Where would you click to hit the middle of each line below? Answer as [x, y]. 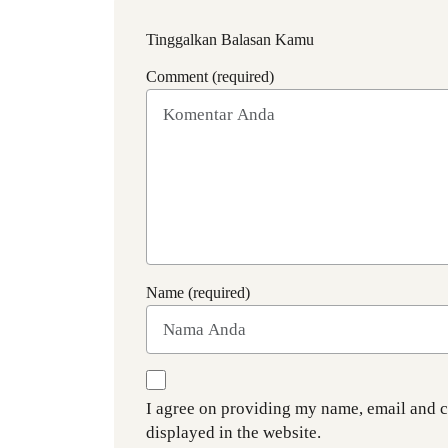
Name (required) [198, 292]
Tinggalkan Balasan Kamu [230, 39]
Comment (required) [210, 76]
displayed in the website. [233, 432]
